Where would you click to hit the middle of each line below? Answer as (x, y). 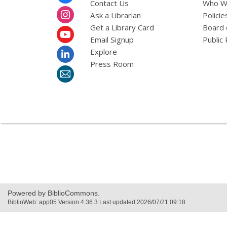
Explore (103, 52)
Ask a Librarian (115, 15)
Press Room (112, 64)
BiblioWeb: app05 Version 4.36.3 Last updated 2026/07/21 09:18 (97, 202)
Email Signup (112, 40)
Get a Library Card (122, 28)
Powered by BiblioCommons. (54, 193)
